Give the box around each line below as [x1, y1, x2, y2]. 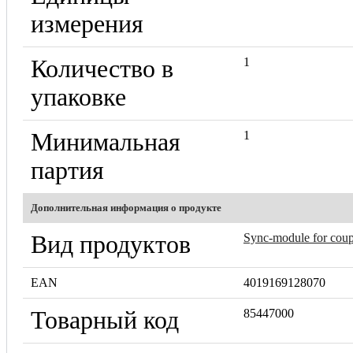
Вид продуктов [31, 230, 191, 258]
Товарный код [31, 306, 179, 334]
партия [31, 156, 104, 184]
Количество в [31, 54, 173, 83]
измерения [31, 9, 143, 38]
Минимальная [31, 128, 180, 156]
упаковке [31, 83, 126, 111]
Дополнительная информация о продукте [31, 201, 221, 214]
